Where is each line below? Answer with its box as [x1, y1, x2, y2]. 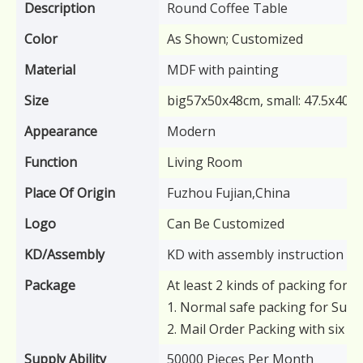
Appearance [24, 122, 97, 140]
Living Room [167, 153, 242, 171]
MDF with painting [167, 61, 279, 79]
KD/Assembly [24, 246, 105, 263]
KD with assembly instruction [167, 246, 344, 263]
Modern [167, 122, 216, 140]
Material [24, 61, 75, 79]
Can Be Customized [167, 215, 284, 233]
